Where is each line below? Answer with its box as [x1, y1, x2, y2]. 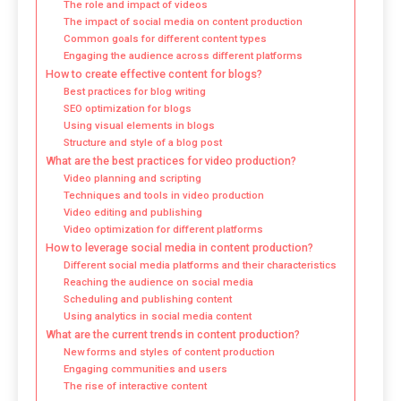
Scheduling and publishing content [63, 292, 232, 305]
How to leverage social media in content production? [46, 240, 313, 254]
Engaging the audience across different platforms [63, 48, 303, 62]
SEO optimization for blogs [63, 101, 192, 115]
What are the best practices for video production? [46, 153, 296, 167]
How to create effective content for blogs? [46, 66, 262, 81]
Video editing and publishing [63, 205, 202, 218]
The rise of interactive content [63, 379, 207, 392]
